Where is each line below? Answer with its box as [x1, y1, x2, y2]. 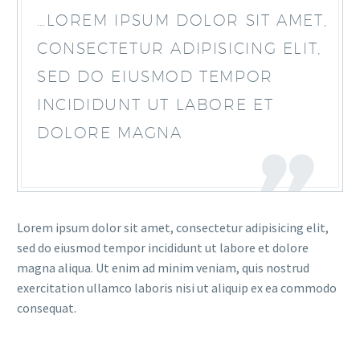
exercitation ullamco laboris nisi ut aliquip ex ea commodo [17, 280, 337, 296]
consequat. [17, 300, 76, 316]
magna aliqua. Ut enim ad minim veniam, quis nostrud [17, 260, 309, 276]
